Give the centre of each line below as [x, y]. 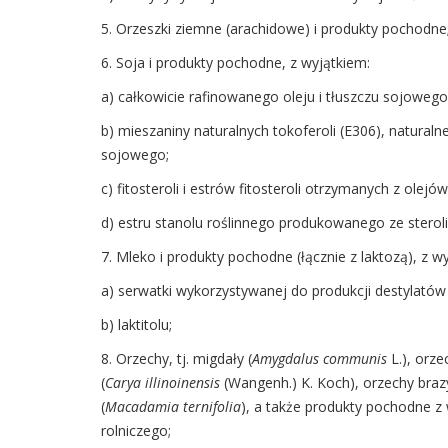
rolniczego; [135, 431]
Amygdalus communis [321, 359]
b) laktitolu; [136, 325]
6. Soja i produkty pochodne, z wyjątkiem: [235, 63]
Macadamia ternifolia [172, 407]
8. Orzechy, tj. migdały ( [176, 359]
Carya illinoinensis [164, 383]
